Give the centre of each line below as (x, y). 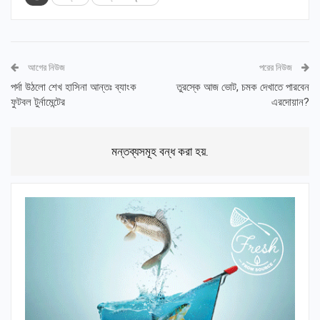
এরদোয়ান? (290, 102)
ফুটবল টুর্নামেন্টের (38, 102)
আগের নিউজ (45, 67)
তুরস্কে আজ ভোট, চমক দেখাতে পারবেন (243, 87)
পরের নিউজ (277, 67)
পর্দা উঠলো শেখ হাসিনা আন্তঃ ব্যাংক (74, 87)
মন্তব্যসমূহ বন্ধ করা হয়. (160, 151)
